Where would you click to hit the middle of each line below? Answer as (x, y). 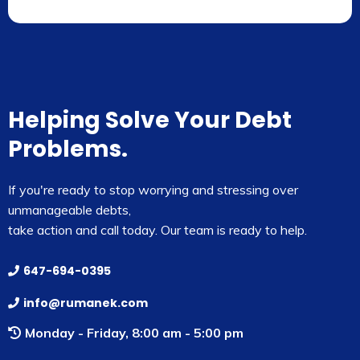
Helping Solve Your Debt (150, 120)
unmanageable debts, (70, 210)
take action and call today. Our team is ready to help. (157, 230)
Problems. (68, 149)
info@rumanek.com (86, 303)
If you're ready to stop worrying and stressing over (153, 190)
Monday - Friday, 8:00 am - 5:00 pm (134, 333)
